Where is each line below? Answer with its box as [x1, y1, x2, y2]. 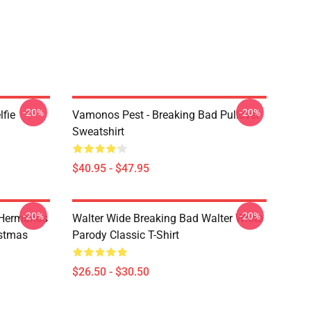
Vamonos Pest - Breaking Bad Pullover [72, 108, 260, 121]
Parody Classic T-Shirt [72, 228, 179, 242]
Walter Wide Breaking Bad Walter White [72, 212, 263, 225]
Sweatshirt [72, 125, 124, 138]
